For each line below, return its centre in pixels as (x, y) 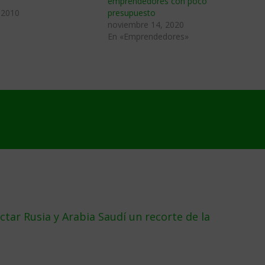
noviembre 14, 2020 (146, 25)
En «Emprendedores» (148, 36)
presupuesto (132, 13)
